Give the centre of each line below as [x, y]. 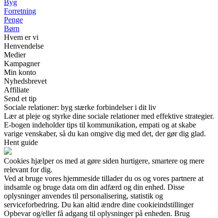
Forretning [20, 11]
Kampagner [22, 64]
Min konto [20, 73]
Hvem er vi [21, 37]
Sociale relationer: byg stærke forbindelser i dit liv [80, 108]
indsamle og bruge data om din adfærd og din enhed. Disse [94, 187]
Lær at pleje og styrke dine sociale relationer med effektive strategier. [109, 116]
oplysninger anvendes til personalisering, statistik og [83, 196]
